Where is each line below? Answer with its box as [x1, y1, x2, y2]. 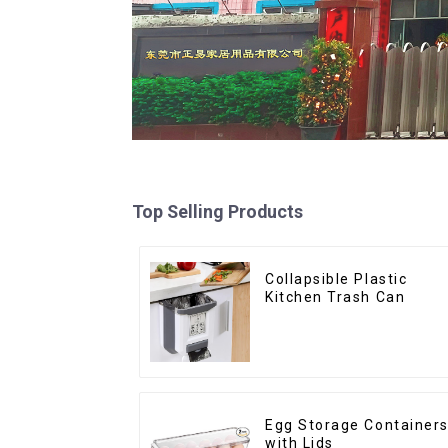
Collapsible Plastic [265, 271, 408, 288]
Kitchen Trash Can [265, 289, 406, 306]
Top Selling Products [132, 201, 303, 223]
